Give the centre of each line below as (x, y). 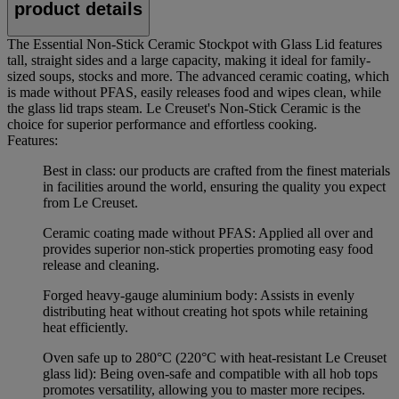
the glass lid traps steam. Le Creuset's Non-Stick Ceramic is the (184, 109)
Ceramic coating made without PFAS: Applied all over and (208, 233)
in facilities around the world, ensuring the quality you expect (214, 187)
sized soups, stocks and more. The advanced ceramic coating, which (198, 77)
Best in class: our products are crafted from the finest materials (216, 171)
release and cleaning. (101, 265)
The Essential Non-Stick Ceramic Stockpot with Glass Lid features (195, 45)
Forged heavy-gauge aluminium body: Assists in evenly (199, 296)
